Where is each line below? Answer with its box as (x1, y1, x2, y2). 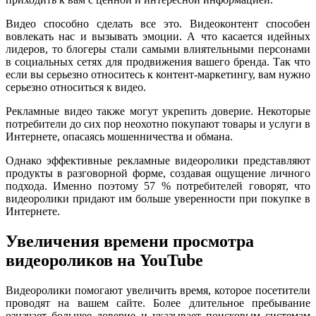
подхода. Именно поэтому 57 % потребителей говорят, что (6, 179, 310, 192)
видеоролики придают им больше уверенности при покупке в (6, 192, 310, 205)
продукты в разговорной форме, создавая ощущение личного (6, 166, 310, 179)
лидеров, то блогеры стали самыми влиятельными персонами (6, 42, 310, 55)
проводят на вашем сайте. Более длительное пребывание (6, 296, 310, 309)
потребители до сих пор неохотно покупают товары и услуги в (6, 117, 310, 130)
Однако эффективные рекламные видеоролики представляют (6, 154, 310, 166)
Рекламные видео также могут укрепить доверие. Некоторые (6, 104, 310, 117)
